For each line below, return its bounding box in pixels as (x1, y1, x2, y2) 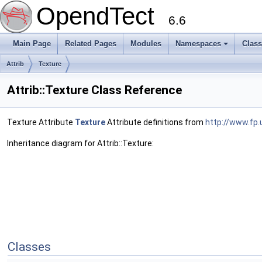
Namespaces (175, 39, 221, 48)
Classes (8, 240, 51, 254)
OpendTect (36, 2, 168, 30)
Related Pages (65, 39, 116, 48)
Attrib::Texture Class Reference (7, 83, 182, 97)
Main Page (13, 39, 51, 48)
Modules (130, 39, 161, 48)
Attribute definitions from (105, 118, 205, 127)
